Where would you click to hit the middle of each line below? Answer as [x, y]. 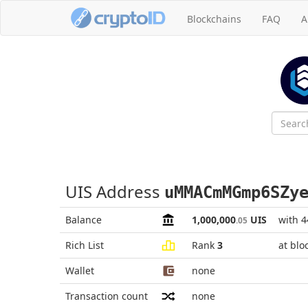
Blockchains [214, 19]
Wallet [80, 271]
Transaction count [107, 296]
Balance [84, 220]
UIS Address [115, 191]
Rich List [85, 245]
